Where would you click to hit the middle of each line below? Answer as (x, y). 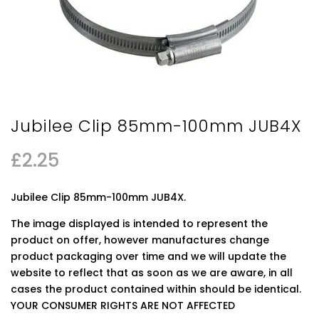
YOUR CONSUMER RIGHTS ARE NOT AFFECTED (123, 305)
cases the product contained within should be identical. (156, 289)
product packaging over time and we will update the (148, 256)
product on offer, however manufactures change (140, 240)
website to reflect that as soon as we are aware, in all (152, 273)
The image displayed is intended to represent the (139, 224)
